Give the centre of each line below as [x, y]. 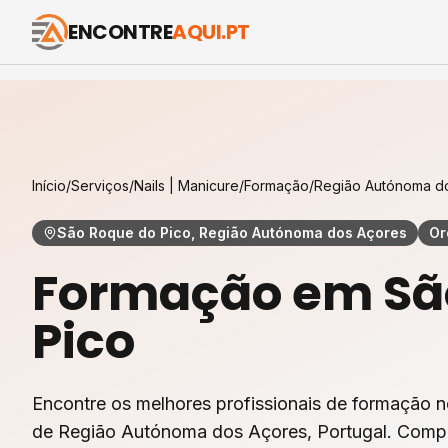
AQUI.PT [211, 32]
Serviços [100, 185]
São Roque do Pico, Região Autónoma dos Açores [232, 232]
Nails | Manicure [186, 185]
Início [49, 185]
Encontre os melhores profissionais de [192, 403]
